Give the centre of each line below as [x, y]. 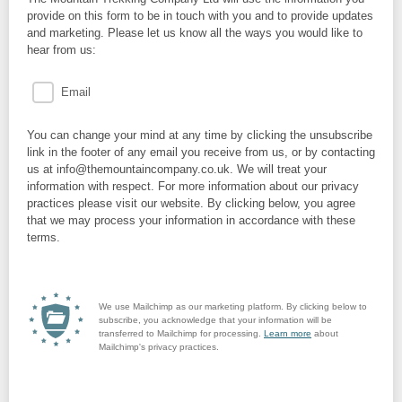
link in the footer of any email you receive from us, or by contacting [201, 152]
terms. [44, 237]
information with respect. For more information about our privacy [193, 186]
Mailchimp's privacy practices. [159, 347]
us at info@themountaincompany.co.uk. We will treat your [177, 169]
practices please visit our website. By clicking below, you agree [191, 203]
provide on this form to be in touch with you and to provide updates [200, 16]
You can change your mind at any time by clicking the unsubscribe [200, 135]
